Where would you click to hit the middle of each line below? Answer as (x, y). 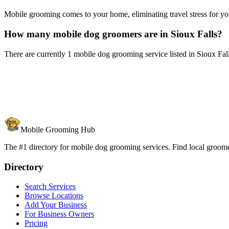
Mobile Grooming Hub (58, 129)
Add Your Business (56, 205)
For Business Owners (59, 214)
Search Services (50, 187)
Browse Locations (54, 196)
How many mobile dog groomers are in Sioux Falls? (113, 34)
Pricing (36, 223)
